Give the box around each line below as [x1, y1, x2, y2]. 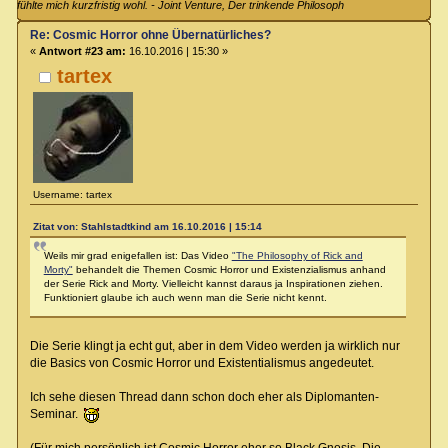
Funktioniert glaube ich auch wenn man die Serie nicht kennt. [43, 291, 327, 303]
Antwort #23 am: [38, 44, 126, 57]
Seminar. [29, 406, 84, 421]
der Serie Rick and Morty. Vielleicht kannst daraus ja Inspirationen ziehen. [43, 277, 383, 289]
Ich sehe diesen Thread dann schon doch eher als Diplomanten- [29, 389, 379, 404]
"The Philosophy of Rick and [231, 249, 363, 261]
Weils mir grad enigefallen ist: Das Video [43, 249, 232, 261]
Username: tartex [33, 188, 113, 200]
